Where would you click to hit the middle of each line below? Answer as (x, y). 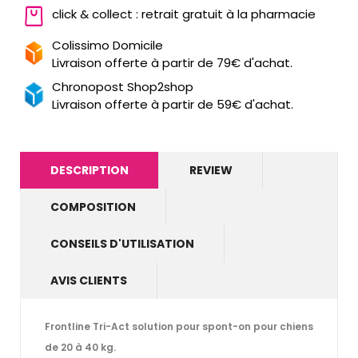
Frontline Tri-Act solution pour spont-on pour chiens (179, 326)
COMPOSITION (93, 207)
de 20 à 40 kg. (80, 347)
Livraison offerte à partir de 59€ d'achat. (173, 104)
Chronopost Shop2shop (123, 86)
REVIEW (211, 170)
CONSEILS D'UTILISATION (122, 243)
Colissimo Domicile (107, 45)
